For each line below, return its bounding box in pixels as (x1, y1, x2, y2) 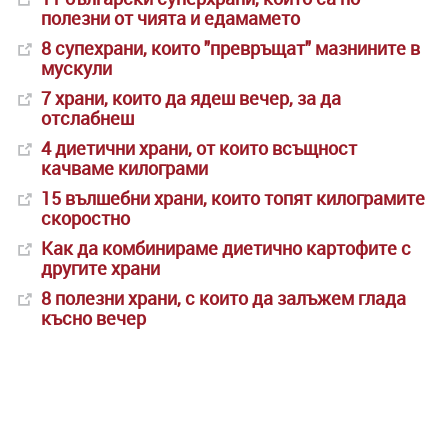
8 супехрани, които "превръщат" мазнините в (41, 36, 420, 61)
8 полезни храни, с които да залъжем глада (41, 286, 406, 311)
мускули (41, 56, 112, 81)
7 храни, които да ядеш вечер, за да (41, 86, 341, 111)
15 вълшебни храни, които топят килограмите (41, 186, 425, 211)
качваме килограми (41, 156, 208, 181)
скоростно (41, 206, 130, 231)
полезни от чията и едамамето (41, 6, 300, 31)
